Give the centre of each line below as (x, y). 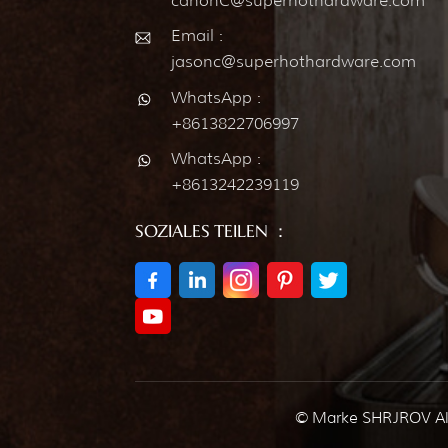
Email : (196, 36)
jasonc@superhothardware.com (293, 62)
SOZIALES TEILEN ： (211, 232)
